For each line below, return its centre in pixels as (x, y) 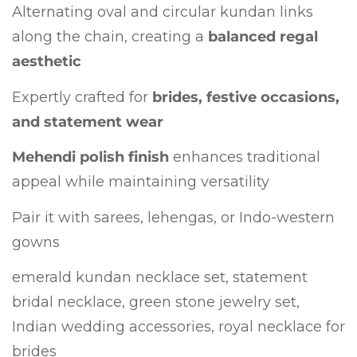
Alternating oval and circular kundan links (163, 12)
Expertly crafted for (82, 97)
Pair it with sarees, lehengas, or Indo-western (173, 217)
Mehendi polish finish (90, 157)
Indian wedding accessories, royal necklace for (178, 327)
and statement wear (88, 122)
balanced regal (263, 37)
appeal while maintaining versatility (141, 182)
